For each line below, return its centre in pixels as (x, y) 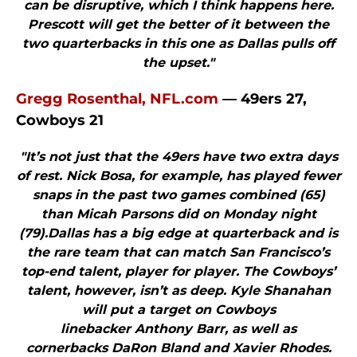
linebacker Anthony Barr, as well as (178, 329)
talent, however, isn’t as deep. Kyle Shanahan (178, 291)
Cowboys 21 (60, 121)
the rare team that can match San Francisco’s (178, 253)
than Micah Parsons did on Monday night (178, 214)
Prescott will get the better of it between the (178, 25)
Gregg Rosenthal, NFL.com (117, 99)
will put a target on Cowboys (178, 310)
